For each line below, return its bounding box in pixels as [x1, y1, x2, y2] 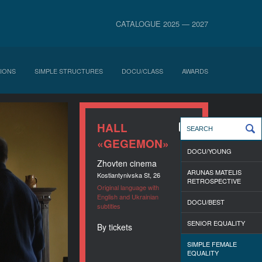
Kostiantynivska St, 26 [97, 170, 160, 180]
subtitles [97, 201, 120, 211]
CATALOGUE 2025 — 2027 [116, 18, 208, 29]
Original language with [97, 182, 159, 192]
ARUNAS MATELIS [187, 167, 242, 177]
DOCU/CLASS [122, 66, 163, 75]
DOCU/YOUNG [187, 146, 232, 156]
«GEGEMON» [97, 136, 169, 151]
